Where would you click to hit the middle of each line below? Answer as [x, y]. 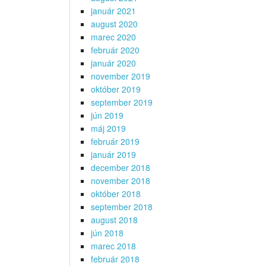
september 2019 [122, 102]
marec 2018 [113, 246]
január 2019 [113, 155]
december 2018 [121, 168]
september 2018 [122, 207]
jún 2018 [107, 233]
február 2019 [115, 142]
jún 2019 [107, 115]
